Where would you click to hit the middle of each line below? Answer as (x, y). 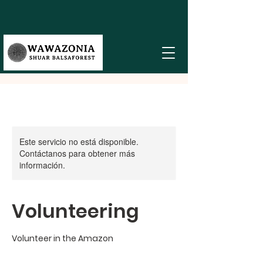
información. (42, 165)
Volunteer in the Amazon (63, 238)
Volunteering (75, 211)
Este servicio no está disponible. (79, 141)
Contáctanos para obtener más (77, 153)
